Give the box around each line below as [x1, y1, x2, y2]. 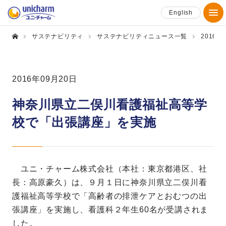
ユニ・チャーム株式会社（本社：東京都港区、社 [12, 164, 207, 173]
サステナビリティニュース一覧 [97, 33, 188, 40]
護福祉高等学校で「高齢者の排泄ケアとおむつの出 [12, 192, 207, 200]
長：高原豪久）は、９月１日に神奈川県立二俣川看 [12, 178, 207, 187]
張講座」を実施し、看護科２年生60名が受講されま [12, 205, 209, 214]
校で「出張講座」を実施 [12, 115, 156, 129]
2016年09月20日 [12, 75, 77, 83]
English [169, 9, 193, 16]
